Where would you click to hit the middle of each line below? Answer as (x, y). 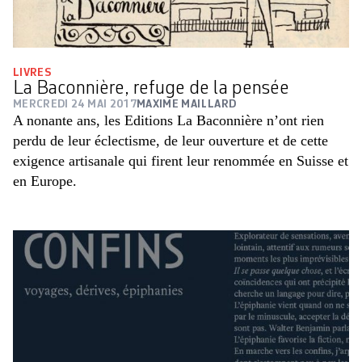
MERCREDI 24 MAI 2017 (75, 105)
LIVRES (32, 73)
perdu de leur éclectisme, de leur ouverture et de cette (170, 141)
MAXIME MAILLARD (187, 105)
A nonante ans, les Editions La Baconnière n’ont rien (168, 121)
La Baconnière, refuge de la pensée (151, 89)
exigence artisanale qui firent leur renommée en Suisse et (181, 161)
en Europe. (45, 181)
